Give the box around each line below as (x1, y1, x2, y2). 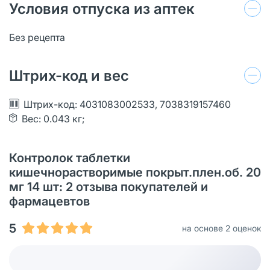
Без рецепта (9, 31, 65, 43)
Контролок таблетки (9, 150, 130, 165)
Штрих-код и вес (9, 66, 129, 84)
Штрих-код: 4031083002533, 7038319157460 (24, 98, 231, 110)
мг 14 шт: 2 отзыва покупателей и (9, 179, 208, 194)
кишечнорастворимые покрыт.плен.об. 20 (9, 165, 261, 180)
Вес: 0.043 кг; (22, 112, 85, 125)
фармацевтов (9, 193, 90, 209)
